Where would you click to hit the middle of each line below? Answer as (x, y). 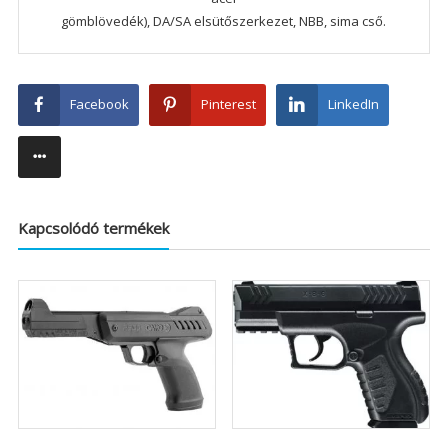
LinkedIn (353, 103)
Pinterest (228, 103)
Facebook (99, 103)
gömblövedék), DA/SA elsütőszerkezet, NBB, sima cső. (224, 20)
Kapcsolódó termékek (93, 227)
